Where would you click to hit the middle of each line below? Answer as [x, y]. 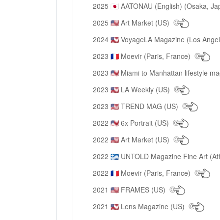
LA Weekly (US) [146, 90]
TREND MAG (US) [150, 106]
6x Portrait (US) [146, 123]
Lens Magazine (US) [153, 206]
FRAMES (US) [144, 190]
